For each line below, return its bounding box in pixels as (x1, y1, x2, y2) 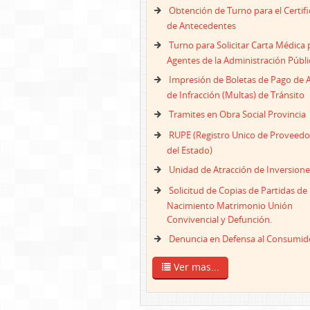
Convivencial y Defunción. (167, 213, 272, 226)
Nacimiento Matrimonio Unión (167, 199, 293, 212)
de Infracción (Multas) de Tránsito (167, 89, 304, 101)
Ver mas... (170, 260, 219, 273)
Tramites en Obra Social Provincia (169, 108, 306, 120)
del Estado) (167, 144, 212, 156)
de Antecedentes (167, 19, 236, 32)
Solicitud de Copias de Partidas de (169, 184, 307, 197)
